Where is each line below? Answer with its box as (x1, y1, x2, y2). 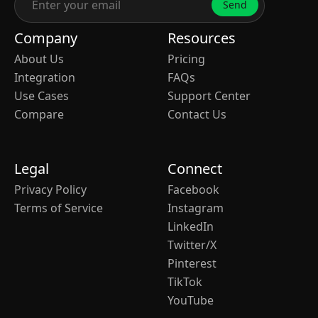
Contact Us (168, 106, 226, 122)
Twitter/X (168, 236, 216, 253)
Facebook (168, 181, 219, 197)
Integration (14, 69, 75, 85)
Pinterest (168, 255, 216, 271)
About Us (14, 50, 64, 67)
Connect (168, 158, 222, 178)
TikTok (168, 273, 202, 290)
